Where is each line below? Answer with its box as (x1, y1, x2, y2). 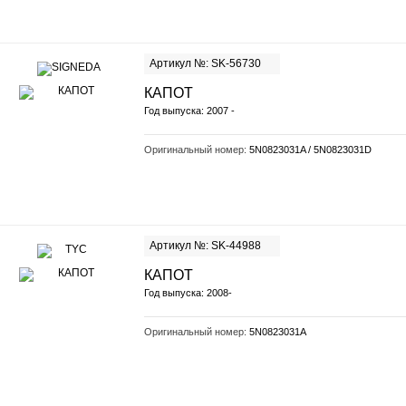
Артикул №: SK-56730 (150, 57, 261, 70)
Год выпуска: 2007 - (144, 105, 235, 116)
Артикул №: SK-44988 (150, 239, 261, 252)
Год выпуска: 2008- (144, 287, 232, 298)
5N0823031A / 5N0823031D (249, 144, 372, 155)
